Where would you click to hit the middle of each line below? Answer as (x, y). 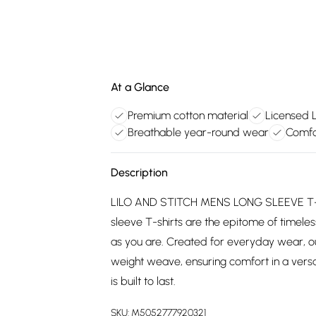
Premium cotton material (188, 115)
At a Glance (140, 87)
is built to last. (143, 281)
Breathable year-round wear (198, 132)
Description (139, 172)
